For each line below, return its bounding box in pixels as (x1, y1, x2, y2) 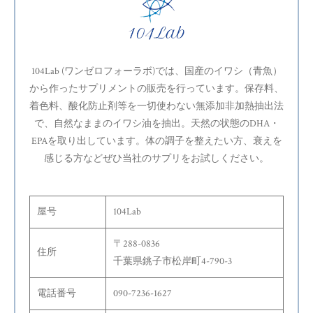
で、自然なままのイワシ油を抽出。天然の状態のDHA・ (34, 117, 279, 130)
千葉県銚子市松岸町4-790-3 (113, 254, 232, 268)
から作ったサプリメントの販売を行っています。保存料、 (29, 82, 284, 95)
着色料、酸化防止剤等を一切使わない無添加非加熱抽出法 (29, 99, 284, 112)
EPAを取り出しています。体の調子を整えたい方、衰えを (31, 134, 282, 147)
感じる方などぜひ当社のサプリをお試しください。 (44, 152, 269, 165)
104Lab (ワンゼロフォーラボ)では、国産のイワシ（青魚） (31, 64, 282, 78)
